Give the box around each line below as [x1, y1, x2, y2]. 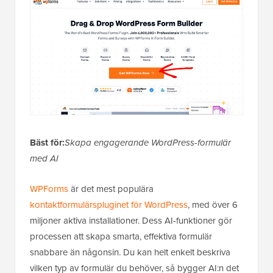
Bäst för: [30, 136, 65, 150]
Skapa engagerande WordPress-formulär [65, 136, 231, 150]
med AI [30, 152, 58, 166]
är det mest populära [68, 182, 154, 196]
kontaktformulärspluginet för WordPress [30, 198, 188, 212]
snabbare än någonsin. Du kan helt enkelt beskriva [30, 246, 230, 260]
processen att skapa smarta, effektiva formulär [30, 230, 212, 244]
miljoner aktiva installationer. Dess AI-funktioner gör [30, 214, 232, 228]
